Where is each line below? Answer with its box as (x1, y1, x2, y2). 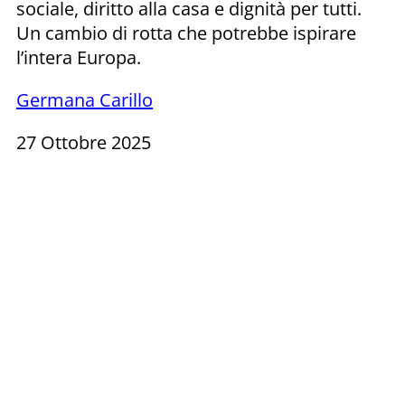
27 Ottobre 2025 (16, 129, 151, 155)
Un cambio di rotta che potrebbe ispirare (16, 20, 356, 45)
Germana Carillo (16, 87, 153, 112)
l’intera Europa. (16, 44, 141, 70)
